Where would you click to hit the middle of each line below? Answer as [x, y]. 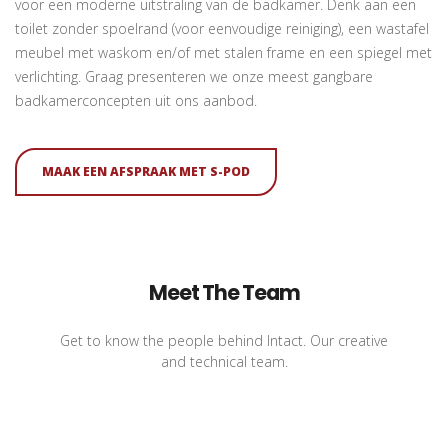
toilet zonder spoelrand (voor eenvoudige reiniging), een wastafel [222, 29]
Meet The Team [224, 293]
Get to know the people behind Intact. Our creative [224, 341]
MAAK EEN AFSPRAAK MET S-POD [146, 172]
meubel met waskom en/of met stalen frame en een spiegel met [223, 53]
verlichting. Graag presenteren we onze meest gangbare [194, 77]
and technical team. [224, 362]
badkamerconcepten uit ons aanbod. [136, 101]
